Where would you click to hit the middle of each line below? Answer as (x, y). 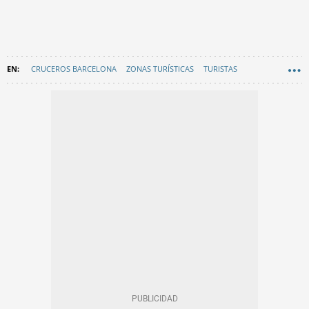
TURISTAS (220, 68)
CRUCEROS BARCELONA (74, 68)
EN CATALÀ (31, 92)
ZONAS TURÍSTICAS (160, 68)
